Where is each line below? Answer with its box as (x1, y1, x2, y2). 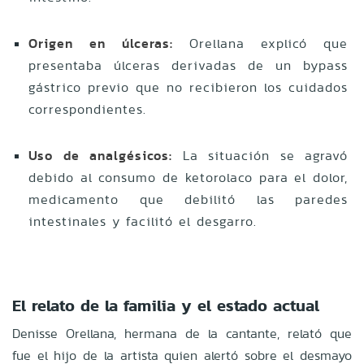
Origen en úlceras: (28, 33, 173, 53)
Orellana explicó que (173, 33, 348, 53)
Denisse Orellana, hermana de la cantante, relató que (12, 323, 352, 343)
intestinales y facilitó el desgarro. (28, 211, 257, 231)
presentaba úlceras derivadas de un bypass (28, 55, 348, 75)
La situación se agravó (172, 145, 348, 165)
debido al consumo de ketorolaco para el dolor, (28, 167, 348, 187)
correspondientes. (28, 99, 146, 119)
